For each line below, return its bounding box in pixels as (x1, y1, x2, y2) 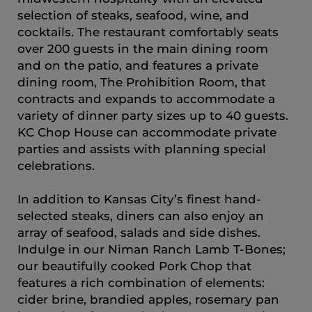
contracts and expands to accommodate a (17, 91, 275, 106)
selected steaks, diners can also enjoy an (17, 208, 264, 223)
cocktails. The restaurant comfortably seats (17, 24, 279, 39)
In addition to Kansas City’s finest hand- (17, 192, 261, 206)
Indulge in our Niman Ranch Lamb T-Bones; (17, 242, 286, 256)
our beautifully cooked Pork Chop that (17, 258, 251, 273)
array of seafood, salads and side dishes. (17, 225, 260, 240)
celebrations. (17, 158, 95, 173)
